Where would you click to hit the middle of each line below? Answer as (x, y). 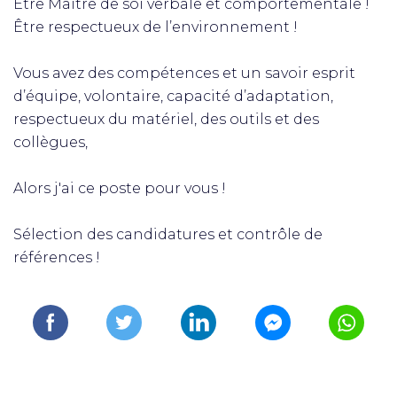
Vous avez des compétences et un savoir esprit (184, 73)
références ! (57, 257)
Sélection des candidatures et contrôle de (168, 234)
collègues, (51, 142)
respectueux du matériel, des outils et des (166, 119)
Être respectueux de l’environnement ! (156, 27)
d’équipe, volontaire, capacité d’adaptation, (173, 96)
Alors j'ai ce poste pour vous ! (120, 188)
